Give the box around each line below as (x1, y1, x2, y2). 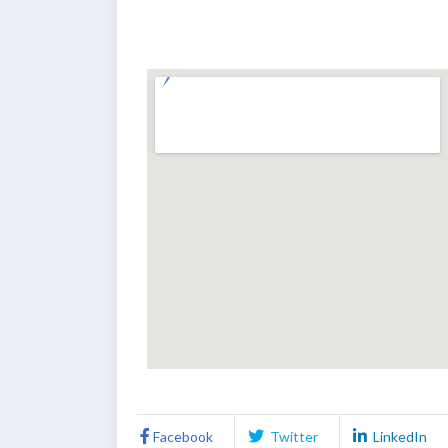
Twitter (267, 428, 318, 446)
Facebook (153, 428, 213, 446)
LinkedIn (370, 428, 427, 446)
